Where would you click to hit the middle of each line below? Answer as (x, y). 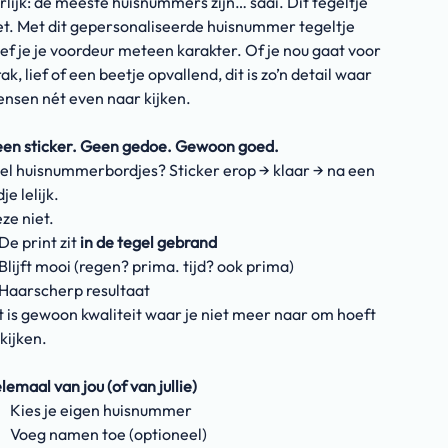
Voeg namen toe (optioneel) (109, 434)
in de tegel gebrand (148, 242)
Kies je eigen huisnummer (101, 410)
